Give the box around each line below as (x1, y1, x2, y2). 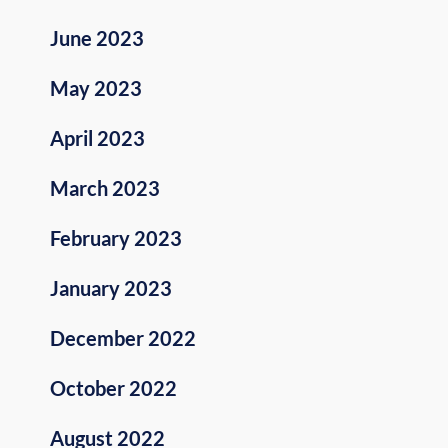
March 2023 (50, 176, 160, 201)
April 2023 (50, 126, 145, 151)
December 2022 (50, 326, 196, 351)
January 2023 (50, 276, 172, 301)
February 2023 (50, 226, 182, 251)
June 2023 (50, 26, 144, 51)
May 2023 (50, 76, 142, 101)
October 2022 (50, 376, 177, 401)
